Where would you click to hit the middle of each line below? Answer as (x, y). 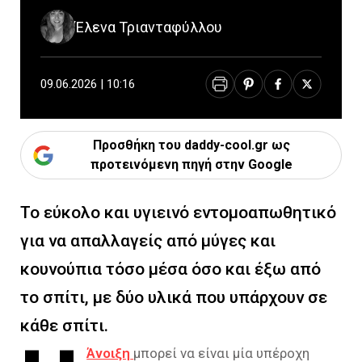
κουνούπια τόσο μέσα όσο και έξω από (170, 269)
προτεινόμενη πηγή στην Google (191, 164)
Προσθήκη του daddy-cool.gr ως (191, 145)
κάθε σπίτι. (64, 326)
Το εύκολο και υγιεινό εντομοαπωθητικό (178, 213)
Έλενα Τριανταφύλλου (149, 27)
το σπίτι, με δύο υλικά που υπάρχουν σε (174, 297)
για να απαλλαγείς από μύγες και (148, 241)
